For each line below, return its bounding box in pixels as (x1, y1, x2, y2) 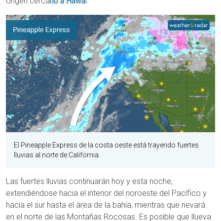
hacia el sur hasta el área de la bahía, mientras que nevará (6, 200, 205, 210)
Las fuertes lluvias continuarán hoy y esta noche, (6, 177, 173, 186)
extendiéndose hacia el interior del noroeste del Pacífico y (6, 188, 207, 198)
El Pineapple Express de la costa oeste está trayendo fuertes (14, 141, 199, 149)
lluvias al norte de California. (14, 151, 100, 159)
